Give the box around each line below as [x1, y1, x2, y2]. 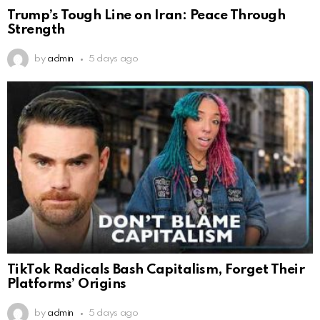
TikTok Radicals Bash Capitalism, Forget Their [7, 263, 305, 277]
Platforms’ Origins [7, 277, 126, 291]
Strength [7, 23, 65, 37]
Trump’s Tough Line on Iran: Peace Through [7, 9, 286, 23]
